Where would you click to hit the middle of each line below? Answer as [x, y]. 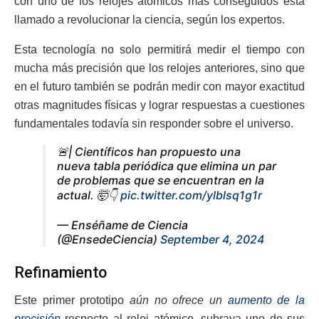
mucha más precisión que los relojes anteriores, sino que [159, 68]
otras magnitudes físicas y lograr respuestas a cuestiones [159, 105]
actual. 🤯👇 [89, 195]
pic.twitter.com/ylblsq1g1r [191, 195]
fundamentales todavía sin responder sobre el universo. [154, 124]
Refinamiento [61, 272]
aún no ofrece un [176, 300]
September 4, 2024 [212, 240]
